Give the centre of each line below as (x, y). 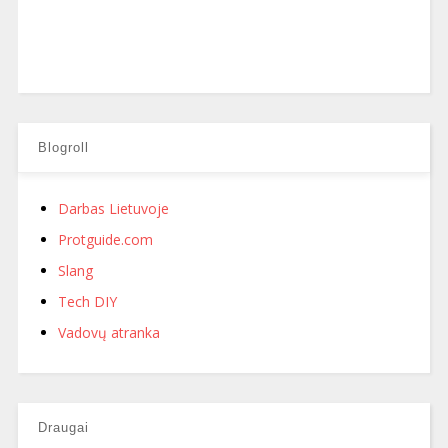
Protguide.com (105, 239)
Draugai (63, 427)
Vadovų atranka (108, 332)
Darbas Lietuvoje (113, 208)
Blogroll (63, 147)
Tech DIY (87, 301)
